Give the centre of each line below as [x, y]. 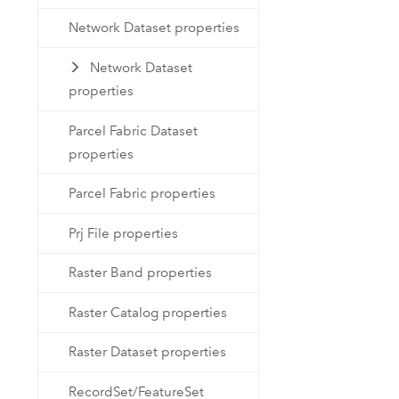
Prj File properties [124, 233]
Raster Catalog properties [148, 312]
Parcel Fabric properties [142, 194]
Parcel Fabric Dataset [134, 130]
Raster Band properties [141, 273]
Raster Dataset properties [148, 352]
